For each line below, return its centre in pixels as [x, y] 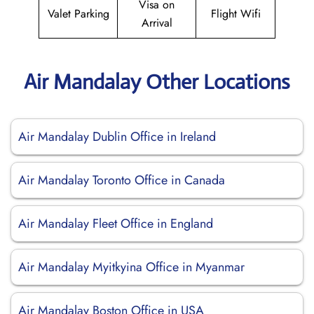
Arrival [157, 23]
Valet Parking [78, 14]
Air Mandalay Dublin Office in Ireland [117, 137]
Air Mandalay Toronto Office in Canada [122, 180]
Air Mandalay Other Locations [157, 82]
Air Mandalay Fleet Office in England [116, 224]
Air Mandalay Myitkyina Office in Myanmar [131, 267]
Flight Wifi [235, 14]
